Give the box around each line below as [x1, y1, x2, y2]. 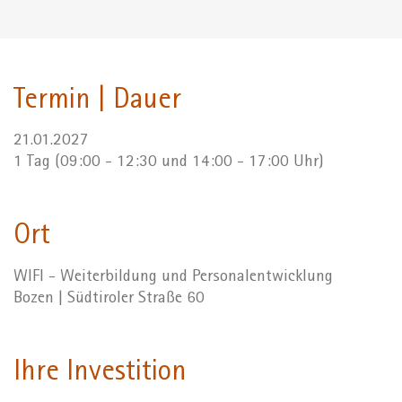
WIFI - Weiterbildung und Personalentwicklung [13, 268, 333, 286]
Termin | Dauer [13, 87, 181, 117]
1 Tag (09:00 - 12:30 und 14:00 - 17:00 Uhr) [13, 154, 324, 172]
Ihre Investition [13, 359, 187, 389]
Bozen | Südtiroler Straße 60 [13, 290, 205, 308]
